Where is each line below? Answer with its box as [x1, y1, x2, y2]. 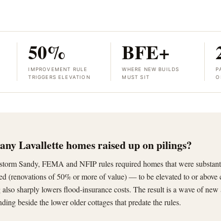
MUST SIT [122, 74, 149, 80]
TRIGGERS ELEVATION [28, 74, 90, 80]
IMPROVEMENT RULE [28, 66, 88, 73]
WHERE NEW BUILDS [122, 66, 180, 73]
